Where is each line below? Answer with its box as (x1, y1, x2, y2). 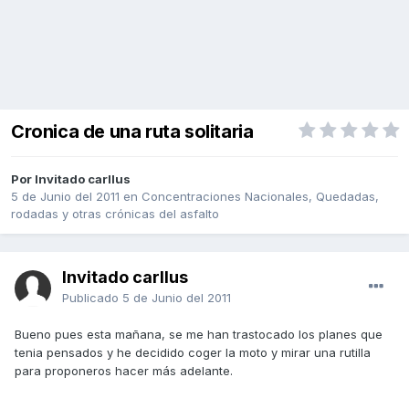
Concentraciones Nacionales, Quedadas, (142, 189, 379, 204)
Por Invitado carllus (11, 172, 131, 187)
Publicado (62, 290, 122, 306)
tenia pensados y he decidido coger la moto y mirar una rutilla (15, 345, 371, 361)
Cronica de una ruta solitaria (11, 121, 254, 143)
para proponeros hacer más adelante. (15, 363, 233, 379)
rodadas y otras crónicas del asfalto (11, 206, 219, 222)
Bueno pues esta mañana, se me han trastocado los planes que (15, 327, 383, 342)
